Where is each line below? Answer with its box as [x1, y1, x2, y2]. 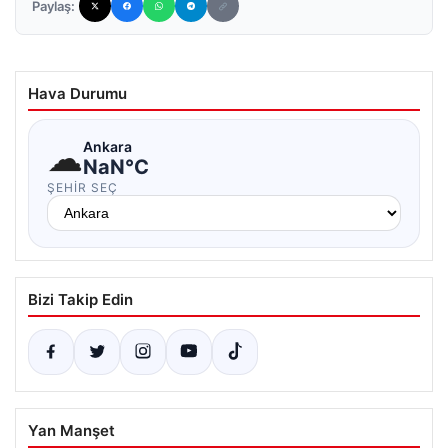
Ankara [83, 137, 132, 155]
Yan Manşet [28, 421, 115, 440]
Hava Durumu [28, 84, 127, 103]
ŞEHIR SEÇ [47, 180, 118, 195]
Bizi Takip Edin [28, 290, 133, 309]
